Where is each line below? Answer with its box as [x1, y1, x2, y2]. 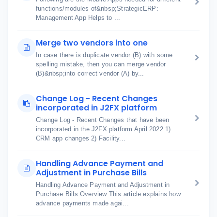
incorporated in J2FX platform [36, 102, 157, 113]
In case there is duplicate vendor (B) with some [36, 51, 173, 59]
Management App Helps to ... [36, 14, 121, 21]
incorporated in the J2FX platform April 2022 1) [36, 125, 171, 133]
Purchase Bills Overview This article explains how [36, 190, 181, 198]
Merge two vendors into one [36, 37, 148, 48]
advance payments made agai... [36, 200, 129, 207]
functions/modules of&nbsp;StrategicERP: [36, 5, 158, 12]
